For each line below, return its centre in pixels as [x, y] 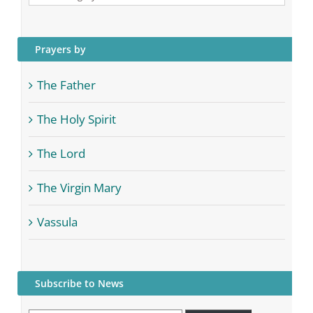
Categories [57, 13]
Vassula [57, 222]
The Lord [61, 154]
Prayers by [60, 50]
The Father [66, 85]
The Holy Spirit [77, 119]
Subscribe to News [79, 284]
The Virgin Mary [79, 188]
